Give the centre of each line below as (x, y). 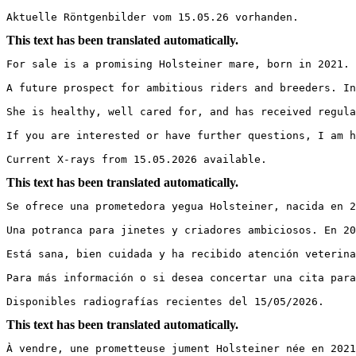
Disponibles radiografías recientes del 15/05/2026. (165, 301)
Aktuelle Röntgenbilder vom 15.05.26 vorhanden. (153, 17)
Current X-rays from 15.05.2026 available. (137, 159)
